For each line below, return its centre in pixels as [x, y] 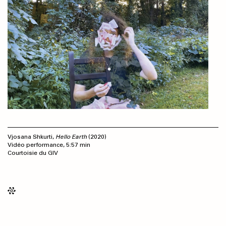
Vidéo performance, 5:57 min [49, 145]
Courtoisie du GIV [33, 153]
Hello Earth [71, 136]
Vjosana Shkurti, [32, 136]
